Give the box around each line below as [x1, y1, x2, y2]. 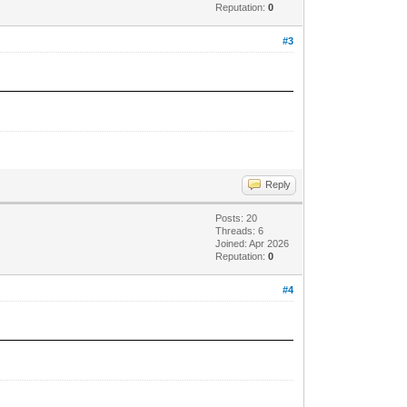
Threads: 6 [215, 224, 264, 236]
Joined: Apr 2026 [215, 237, 290, 249]
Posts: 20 [215, 212, 258, 223]
